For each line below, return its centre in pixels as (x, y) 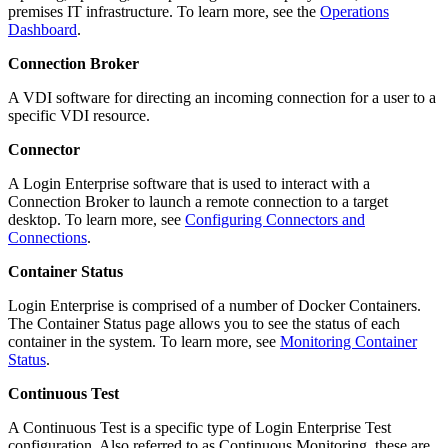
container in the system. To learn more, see (144, 341)
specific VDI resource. (79, 115)
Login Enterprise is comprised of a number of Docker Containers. (214, 305)
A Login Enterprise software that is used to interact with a (189, 183)
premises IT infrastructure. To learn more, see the (164, 11)
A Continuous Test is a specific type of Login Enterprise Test (199, 427)
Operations (354, 11)
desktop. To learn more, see (96, 219)
